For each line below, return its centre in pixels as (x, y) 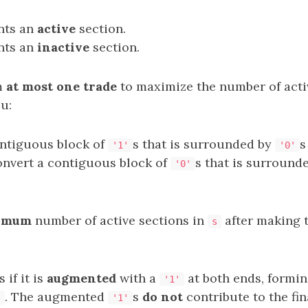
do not (163, 297)
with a (138, 278)
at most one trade (62, 86)
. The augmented (56, 297)
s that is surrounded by (204, 144)
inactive (63, 47)
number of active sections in (120, 220)
